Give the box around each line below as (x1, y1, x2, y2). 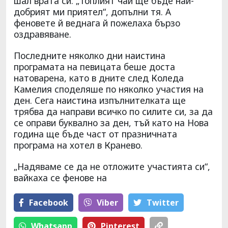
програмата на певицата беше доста (14, 60, 175, 73)
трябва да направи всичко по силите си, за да (14, 105, 213, 118)
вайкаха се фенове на (14, 171, 107, 184)
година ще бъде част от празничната (14, 127, 177, 140)
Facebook (29, 196, 68, 208)
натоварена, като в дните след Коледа (14, 71, 184, 84)
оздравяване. (14, 27, 71, 40)
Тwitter (147, 196, 179, 208)
